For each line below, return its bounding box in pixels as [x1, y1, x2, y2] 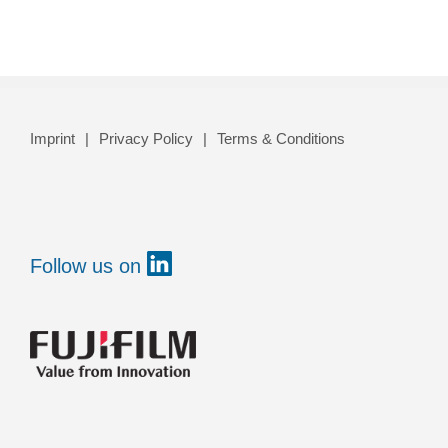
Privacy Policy [99, 130, 193, 148]
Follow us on [30, 255, 147, 278]
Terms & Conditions [217, 130, 345, 148]
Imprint [30, 130, 75, 148]
